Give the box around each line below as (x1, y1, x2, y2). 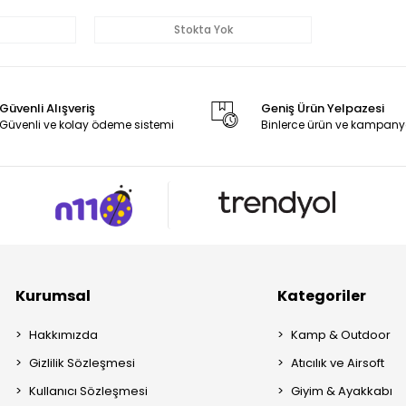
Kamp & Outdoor (291, 325, 391, 343)
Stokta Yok (173, 22, 233, 38)
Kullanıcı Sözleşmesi (29, 382, 149, 400)
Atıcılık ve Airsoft (291, 353, 385, 372)
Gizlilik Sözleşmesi (29, 353, 136, 372)
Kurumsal (15, 285, 92, 306)
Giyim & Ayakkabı (291, 382, 393, 400)
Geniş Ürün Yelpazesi (260, 100, 384, 118)
